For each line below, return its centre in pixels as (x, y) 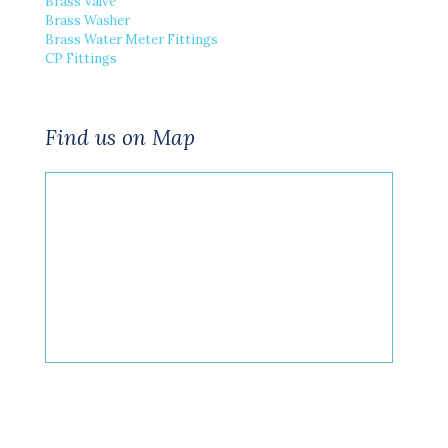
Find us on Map (120, 137)
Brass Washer (87, 20)
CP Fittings (81, 58)
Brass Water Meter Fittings (131, 39)
